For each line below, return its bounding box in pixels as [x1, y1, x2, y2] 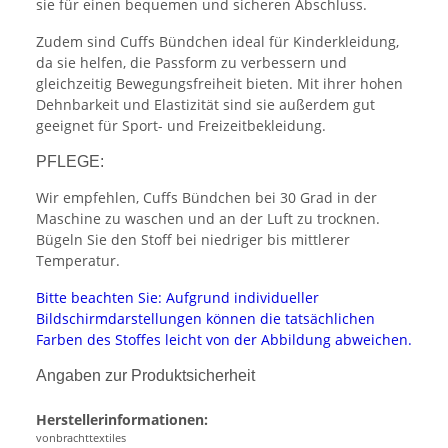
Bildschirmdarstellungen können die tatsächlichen [36, 309, 375, 329]
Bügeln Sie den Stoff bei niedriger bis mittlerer [36, 230, 350, 250]
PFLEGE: [36, 153, 104, 171]
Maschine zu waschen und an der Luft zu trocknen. [36, 209, 380, 229]
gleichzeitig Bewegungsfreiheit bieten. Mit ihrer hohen [36, 74, 403, 94]
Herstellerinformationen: [36, 410, 208, 430]
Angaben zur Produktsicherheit [36, 367, 255, 385]
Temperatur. [36, 251, 120, 271]
